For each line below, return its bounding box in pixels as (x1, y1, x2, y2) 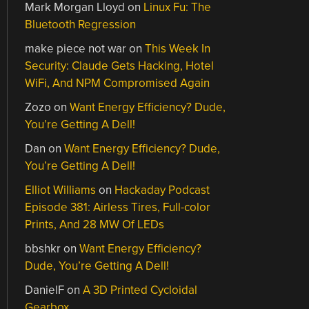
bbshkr (25, 241, 61, 256)
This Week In (145, 41, 211, 56)
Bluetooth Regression (25, 17, 137, 32)
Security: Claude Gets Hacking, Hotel (25, 59, 215, 73)
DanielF (25, 283, 65, 297)
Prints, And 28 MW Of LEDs (25, 217, 165, 232)
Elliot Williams (25, 183, 97, 197)
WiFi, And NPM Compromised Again (25, 76, 210, 90)
